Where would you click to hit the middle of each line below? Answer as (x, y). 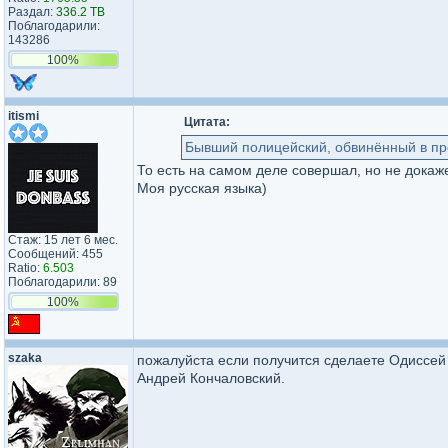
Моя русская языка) (202, 188)
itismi (23, 116)
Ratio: (25, 268)
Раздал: (32, 12)
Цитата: (207, 122)
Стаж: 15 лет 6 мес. (63, 240)
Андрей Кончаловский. (211, 378)
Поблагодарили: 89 (62, 282)
